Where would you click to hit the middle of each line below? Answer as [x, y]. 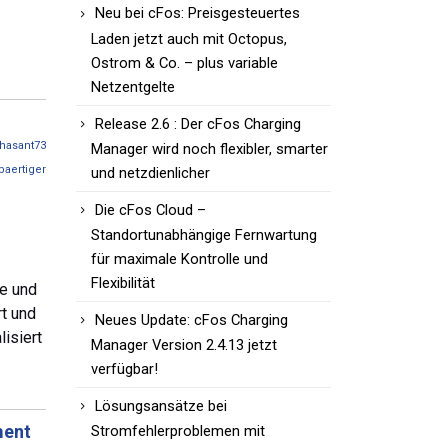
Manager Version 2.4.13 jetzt [184, 344]
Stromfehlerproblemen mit [178, 430]
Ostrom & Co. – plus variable [184, 62]
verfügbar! [124, 368]
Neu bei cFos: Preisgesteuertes [197, 13]
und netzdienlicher [150, 172]
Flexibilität [123, 282]
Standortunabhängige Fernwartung [204, 234]
